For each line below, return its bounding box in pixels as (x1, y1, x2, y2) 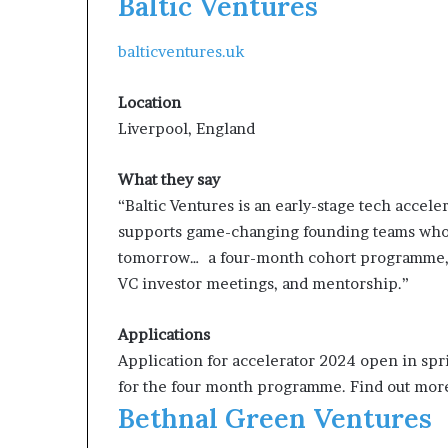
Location (118, 92, 181, 112)
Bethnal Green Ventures (118, 400, 432, 435)
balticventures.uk (118, 41, 244, 61)
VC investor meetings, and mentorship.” (118, 273, 409, 293)
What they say (118, 169, 220, 189)
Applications (118, 324, 210, 344)
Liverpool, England (118, 118, 255, 138)
